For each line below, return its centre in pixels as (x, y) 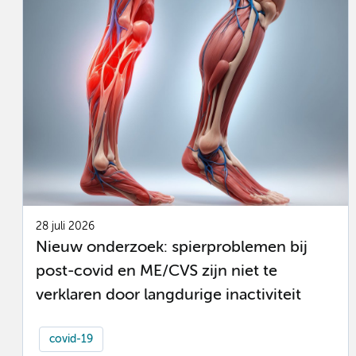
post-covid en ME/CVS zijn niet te (157, 271)
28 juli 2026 (65, 227)
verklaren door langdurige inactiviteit (168, 295)
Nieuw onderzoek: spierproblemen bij (172, 247)
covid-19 (71, 339)
